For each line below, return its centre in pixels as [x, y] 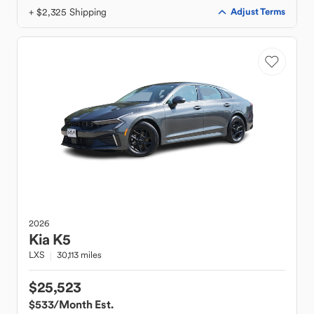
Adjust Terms [258, 12]
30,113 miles [79, 255]
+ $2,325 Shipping [68, 12]
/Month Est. [83, 304]
